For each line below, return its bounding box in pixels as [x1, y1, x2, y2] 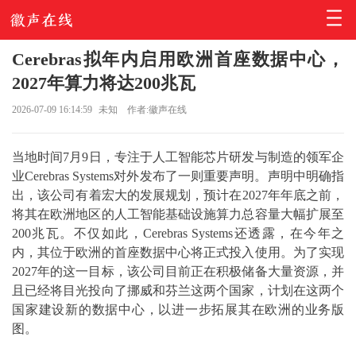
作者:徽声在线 [126, 104, 187, 115]
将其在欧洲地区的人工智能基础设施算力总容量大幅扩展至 [12, 207, 344, 221]
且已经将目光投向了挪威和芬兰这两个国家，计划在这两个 [12, 284, 344, 297]
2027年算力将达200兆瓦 [12, 73, 195, 93]
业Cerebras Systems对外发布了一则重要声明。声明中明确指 [12, 169, 344, 183]
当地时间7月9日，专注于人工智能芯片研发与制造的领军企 [12, 150, 344, 164]
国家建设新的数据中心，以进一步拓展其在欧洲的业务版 [12, 303, 344, 316]
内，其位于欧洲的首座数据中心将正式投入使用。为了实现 [12, 246, 344, 259]
